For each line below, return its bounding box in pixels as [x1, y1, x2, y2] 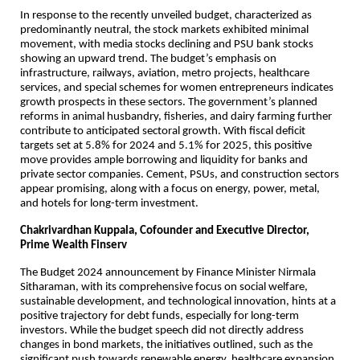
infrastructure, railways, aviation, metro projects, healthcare [20, 67, 309, 80]
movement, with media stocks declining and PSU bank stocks [20, 39, 313, 51]
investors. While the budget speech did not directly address [20, 325, 304, 337]
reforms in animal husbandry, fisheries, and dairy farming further [20, 111, 332, 124]
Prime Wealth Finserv [20, 239, 127, 252]
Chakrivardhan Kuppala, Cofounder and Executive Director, [20, 225, 309, 238]
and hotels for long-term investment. [20, 198, 198, 211]
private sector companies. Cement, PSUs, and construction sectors [20, 169, 339, 182]
